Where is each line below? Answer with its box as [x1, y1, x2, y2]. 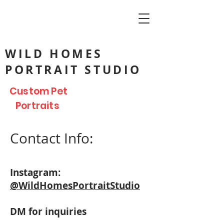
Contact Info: [10, 129, 96, 147]
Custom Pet [9, 84, 67, 98]
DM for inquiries [10, 205, 89, 218]
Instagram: [10, 166, 60, 179]
